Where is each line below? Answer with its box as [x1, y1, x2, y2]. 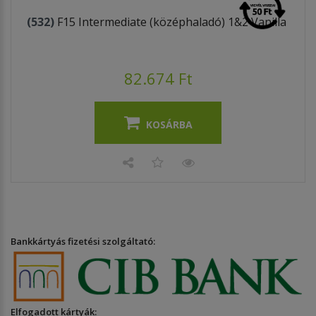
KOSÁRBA [145, 117, 193, 131]
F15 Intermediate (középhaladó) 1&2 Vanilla [57, 13, 286, 30]
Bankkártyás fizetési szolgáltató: [11, 234, 155, 248]
